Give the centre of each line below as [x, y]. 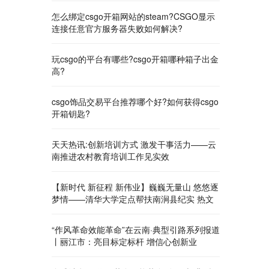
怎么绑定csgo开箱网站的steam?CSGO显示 [133, 16]
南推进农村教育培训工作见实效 [110, 156]
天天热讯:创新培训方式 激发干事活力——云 [134, 144]
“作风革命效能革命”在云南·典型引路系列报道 [136, 229]
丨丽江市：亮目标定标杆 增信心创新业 [124, 241]
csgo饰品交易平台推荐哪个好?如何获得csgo [135, 101]
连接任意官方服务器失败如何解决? [117, 28]
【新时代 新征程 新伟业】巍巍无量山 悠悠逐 [135, 187]
